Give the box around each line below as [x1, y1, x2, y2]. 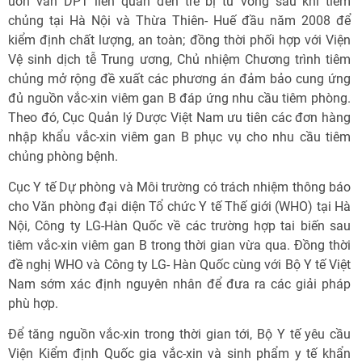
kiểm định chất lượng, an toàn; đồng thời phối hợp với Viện [8, 32, 351, 48]
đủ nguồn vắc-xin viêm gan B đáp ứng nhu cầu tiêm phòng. [8, 90, 351, 106]
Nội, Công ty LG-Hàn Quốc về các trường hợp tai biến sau [8, 218, 351, 234]
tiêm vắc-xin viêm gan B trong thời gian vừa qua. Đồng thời [8, 238, 351, 253]
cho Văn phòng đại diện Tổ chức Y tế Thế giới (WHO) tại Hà [8, 199, 351, 214]
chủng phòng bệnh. [8, 149, 118, 164]
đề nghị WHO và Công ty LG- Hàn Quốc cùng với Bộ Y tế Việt [8, 257, 351, 272]
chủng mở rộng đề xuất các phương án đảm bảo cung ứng [8, 71, 351, 86]
